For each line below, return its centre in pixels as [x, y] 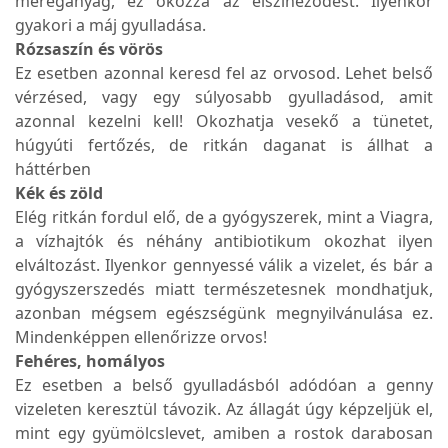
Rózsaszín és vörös [89, 49]
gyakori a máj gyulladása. [110, 25]
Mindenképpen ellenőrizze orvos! [141, 337]
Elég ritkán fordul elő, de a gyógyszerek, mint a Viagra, [224, 217]
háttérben [53, 169]
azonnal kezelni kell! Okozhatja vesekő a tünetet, [224, 121]
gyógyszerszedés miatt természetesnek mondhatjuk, [224, 289]
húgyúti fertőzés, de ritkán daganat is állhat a [224, 145]
